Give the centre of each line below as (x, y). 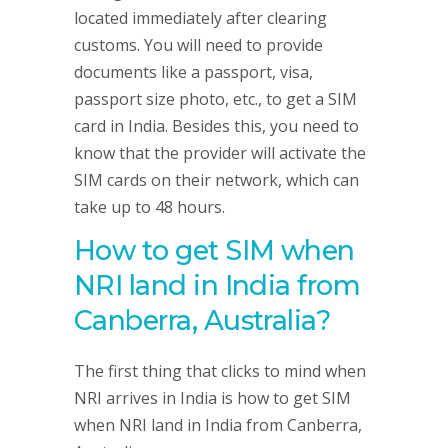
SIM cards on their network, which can (216, 180)
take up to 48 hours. (149, 207)
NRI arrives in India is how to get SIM (212, 398)
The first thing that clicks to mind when (220, 371)
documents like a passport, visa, (193, 72)
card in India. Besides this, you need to (216, 126)
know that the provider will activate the (220, 153)
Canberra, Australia (195, 320)
